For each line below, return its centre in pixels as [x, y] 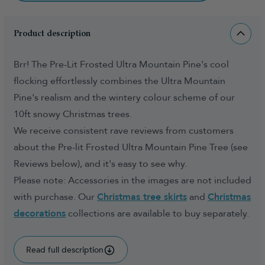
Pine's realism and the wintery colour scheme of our [124, 98]
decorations [40, 214]
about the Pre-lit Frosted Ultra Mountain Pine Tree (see [131, 147]
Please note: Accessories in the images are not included [132, 180]
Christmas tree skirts [142, 197]
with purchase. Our [55, 197]
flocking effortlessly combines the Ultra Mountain [119, 81]
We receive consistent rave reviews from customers [124, 131]
